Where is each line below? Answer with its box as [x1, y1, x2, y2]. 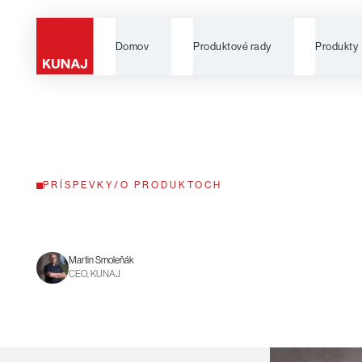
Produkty [315, 40, 359, 53]
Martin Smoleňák [68, 255, 134, 267]
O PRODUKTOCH [120, 179, 222, 192]
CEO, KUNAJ [68, 268, 120, 280]
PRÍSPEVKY [42, 179, 114, 192]
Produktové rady [193, 40, 271, 53]
